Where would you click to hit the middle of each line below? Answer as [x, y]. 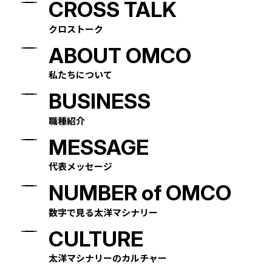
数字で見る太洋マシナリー [104, 212]
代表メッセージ [81, 166]
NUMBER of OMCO [140, 193]
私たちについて [81, 75]
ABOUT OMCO [120, 55]
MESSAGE [99, 147]
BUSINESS [100, 101]
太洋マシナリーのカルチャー [108, 258]
